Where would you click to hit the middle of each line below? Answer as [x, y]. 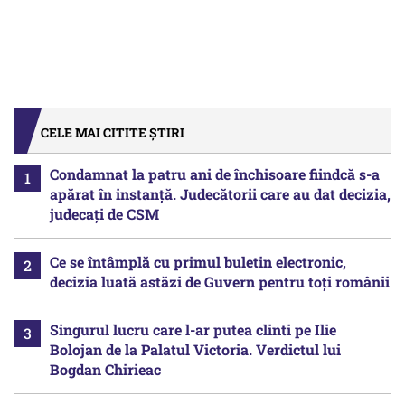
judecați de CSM [104, 213]
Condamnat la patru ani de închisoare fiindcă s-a [215, 174]
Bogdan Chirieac [105, 369]
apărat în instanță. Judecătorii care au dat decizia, [220, 193]
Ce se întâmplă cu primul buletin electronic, [198, 261]
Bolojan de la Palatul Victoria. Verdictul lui [195, 349]
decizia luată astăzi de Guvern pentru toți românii [220, 281]
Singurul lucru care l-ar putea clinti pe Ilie [193, 329]
